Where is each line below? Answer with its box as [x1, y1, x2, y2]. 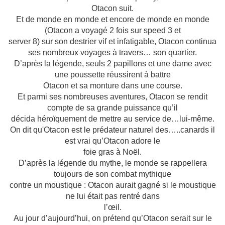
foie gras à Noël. [83, 148, 142, 157]
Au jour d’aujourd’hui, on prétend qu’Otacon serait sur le [13, 214, 212, 223]
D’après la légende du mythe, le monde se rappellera [18, 159, 207, 168]
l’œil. [103, 203, 122, 212]
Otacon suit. [91, 4, 134, 13]
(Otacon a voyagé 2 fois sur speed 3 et [44, 26, 181, 35]
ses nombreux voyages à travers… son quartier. [28, 48, 197, 57]
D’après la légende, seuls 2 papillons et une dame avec [14, 59, 211, 68]
